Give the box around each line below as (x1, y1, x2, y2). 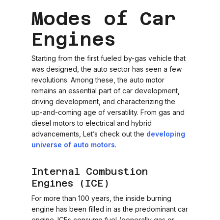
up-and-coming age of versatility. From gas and (31, 108, 185, 116)
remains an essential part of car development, (31, 86, 180, 95)
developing (146, 130, 186, 138)
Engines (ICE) (31, 178, 110, 189)
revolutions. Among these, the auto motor (31, 76, 165, 84)
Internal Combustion (31, 166, 148, 177)
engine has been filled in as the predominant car (31, 205, 189, 213)
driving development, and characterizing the (31, 97, 176, 106)
